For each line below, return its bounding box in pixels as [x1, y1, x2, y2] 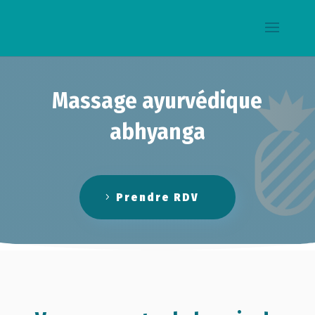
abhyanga [109, 118, 205, 146]
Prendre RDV [115, 191, 199, 205]
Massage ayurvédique [52, 87, 263, 115]
